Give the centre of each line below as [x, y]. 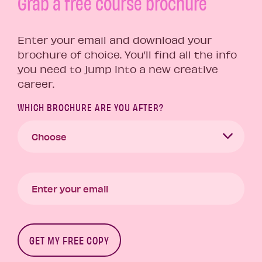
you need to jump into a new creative [118, 69]
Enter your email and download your [115, 40]
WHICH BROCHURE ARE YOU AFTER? [91, 107]
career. [36, 84]
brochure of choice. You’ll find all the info [127, 55]
